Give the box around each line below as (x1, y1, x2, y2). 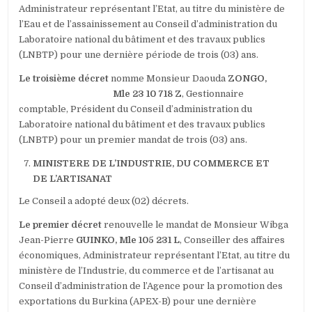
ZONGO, (228, 73, 267, 84)
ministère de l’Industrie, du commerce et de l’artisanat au (19, 265, 274, 276)
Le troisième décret (19, 73, 109, 84)
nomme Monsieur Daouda (109, 73, 228, 84)
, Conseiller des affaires (180, 235, 286, 246)
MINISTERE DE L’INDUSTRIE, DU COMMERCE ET (33, 158, 270, 169)
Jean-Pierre (19, 235, 77, 246)
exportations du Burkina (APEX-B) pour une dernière (19, 296, 257, 307)
